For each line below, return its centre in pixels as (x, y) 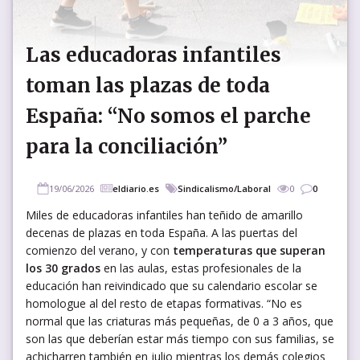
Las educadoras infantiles (153, 55)
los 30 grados (63, 268)
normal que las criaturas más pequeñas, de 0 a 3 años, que (180, 321)
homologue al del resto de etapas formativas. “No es (164, 303)
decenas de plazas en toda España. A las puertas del (162, 232)
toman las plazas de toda (148, 85)
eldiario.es (135, 188)
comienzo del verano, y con (99, 250)
